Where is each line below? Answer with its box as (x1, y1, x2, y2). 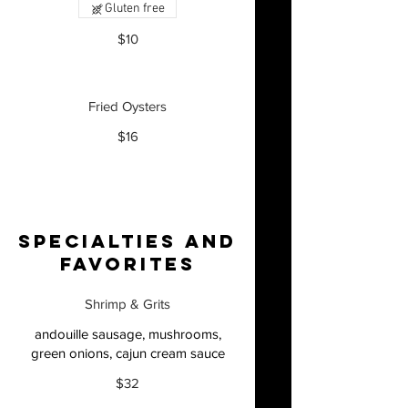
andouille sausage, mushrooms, (34, 326, 221, 342)
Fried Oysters (88, 98, 167, 114)
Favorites (59, 252, 196, 275)
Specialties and (18, 229, 237, 252)
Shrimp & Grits (85, 296, 170, 311)
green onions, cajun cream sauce (30, 345, 225, 361)
